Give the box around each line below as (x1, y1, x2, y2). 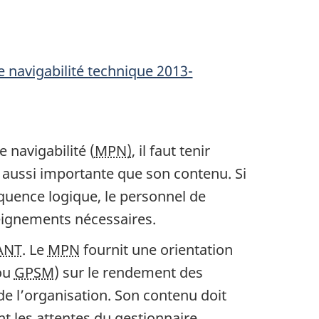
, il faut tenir (131, 140, 210, 160)
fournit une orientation (79, 240, 233, 260)
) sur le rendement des (53, 263, 203, 283)
